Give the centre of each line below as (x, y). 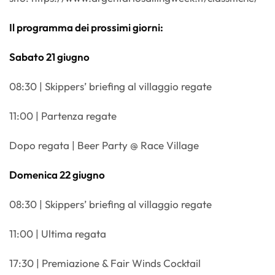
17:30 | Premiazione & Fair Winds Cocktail (105, 263)
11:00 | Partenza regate (63, 116)
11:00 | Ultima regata (58, 234)
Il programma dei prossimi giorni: (86, 28)
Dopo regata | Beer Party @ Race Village (104, 145)
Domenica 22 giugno (57, 175)
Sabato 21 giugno (49, 57)
